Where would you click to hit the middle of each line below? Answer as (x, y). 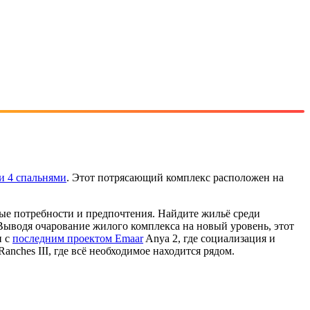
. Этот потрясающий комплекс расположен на (175, 177)
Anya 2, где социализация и (209, 238)
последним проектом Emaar (78, 238)
